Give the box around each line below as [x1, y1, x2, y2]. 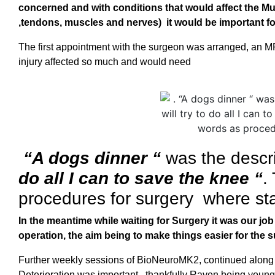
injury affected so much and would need [18, 56, 191, 67]
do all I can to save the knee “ [18, 168, 263, 188]
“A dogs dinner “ [18, 148, 161, 168]
